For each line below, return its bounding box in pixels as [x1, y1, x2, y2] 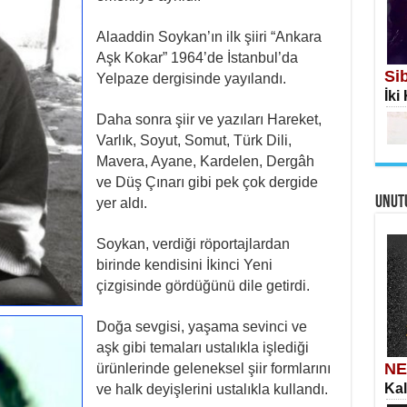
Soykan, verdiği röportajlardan [95, 236, 290, 252]
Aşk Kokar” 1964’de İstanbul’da [95, 50, 298, 65]
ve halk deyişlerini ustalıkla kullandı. [95, 382, 328, 397]
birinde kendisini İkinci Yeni [95, 257, 273, 273]
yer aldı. [95, 195, 147, 211]
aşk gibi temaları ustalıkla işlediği [95, 340, 309, 355]
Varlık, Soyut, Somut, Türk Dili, [95, 133, 292, 148]
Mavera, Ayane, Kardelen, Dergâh [95, 154, 314, 169]
